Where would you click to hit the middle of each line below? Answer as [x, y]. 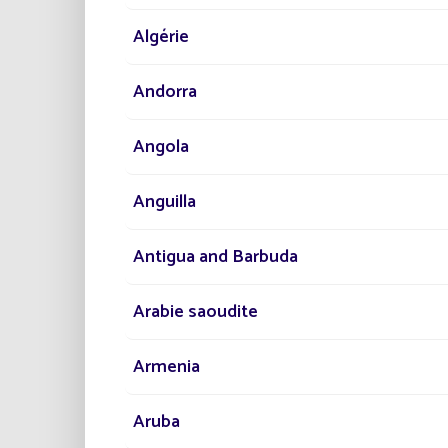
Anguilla [164, 202]
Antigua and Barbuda [215, 257]
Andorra [165, 92]
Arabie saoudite [195, 312]
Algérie [161, 37]
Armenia [166, 367]
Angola [161, 147]
